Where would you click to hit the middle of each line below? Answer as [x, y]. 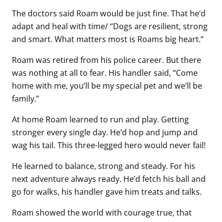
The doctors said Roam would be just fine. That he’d [109, 13]
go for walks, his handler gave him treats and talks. [107, 191]
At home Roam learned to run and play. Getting [100, 119]
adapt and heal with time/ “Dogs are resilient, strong [110, 26]
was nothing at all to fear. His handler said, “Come [105, 72]
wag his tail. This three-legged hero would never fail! [109, 145]
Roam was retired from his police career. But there [107, 59]
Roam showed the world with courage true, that [102, 212]
